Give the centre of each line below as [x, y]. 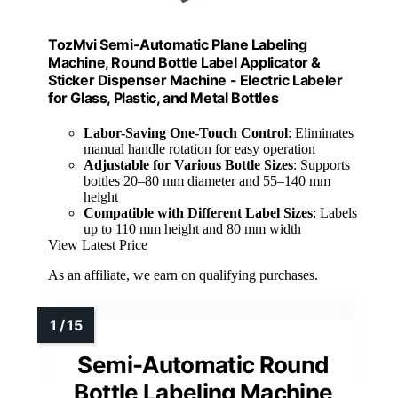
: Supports [322, 165]
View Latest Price [98, 245]
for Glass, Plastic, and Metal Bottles [163, 97]
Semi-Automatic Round [203, 365]
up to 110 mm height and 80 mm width [192, 229]
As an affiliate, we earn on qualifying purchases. [183, 275]
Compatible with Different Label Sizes [198, 213]
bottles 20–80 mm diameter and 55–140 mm [207, 181]
